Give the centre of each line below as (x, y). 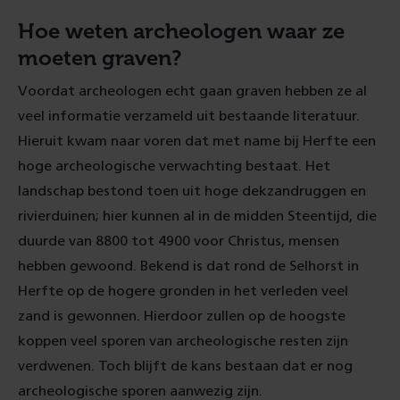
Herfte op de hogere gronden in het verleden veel (183, 291)
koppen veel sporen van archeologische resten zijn (183, 341)
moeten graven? (100, 58)
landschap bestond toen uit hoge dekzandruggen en (192, 191)
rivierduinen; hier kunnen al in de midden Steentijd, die (197, 216)
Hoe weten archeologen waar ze (181, 31)
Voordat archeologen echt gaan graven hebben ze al (192, 91)
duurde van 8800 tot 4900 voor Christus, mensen (179, 241)
